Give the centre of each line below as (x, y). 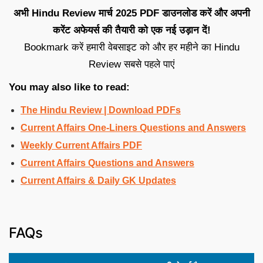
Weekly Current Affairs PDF (81, 145)
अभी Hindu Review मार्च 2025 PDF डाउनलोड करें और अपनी (131, 13)
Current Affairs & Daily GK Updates (98, 180)
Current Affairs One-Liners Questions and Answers (133, 127)
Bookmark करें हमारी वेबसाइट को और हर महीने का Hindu (131, 47)
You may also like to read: (69, 87)
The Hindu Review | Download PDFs (101, 110)
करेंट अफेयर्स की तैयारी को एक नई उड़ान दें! (131, 30)
